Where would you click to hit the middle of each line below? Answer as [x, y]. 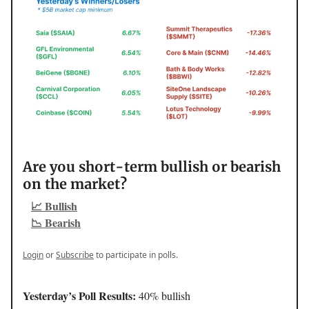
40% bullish [165, 295]
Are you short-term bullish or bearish [152, 166]
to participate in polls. [136, 255]
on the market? [75, 183]
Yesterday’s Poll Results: [81, 295]
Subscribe [75, 255]
